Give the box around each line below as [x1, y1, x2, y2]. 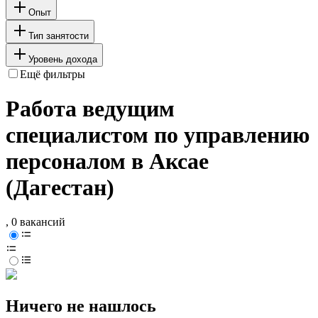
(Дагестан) [6, 175, 114, 201]
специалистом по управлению [6, 122, 309, 148]
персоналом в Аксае [6, 148, 209, 175]
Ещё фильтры [20, 67, 85, 80]
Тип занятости [28, 30, 89, 41]
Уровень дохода [28, 53, 97, 65]
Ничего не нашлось [6, 297, 156, 316]
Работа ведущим [6, 96, 175, 122]
